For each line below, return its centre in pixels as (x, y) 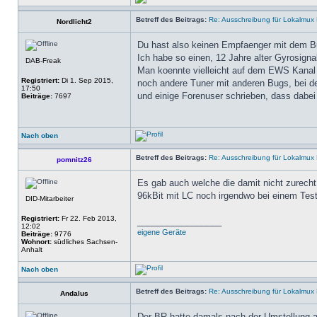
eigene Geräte (162, 232)
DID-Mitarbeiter (50, 198)
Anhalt (32, 249)
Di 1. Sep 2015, (86, 80)
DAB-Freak (43, 60)
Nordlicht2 (74, 22)
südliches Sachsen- (85, 242)
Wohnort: (36, 242)
